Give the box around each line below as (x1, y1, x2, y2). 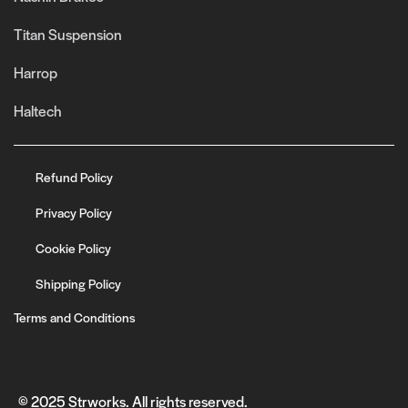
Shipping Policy (36, 274, 121, 293)
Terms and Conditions (14, 308, 136, 327)
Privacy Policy (36, 203, 112, 222)
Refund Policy (36, 168, 113, 187)
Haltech (14, 99, 62, 121)
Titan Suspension (14, 23, 122, 45)
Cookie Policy (36, 239, 111, 258)
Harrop (14, 61, 57, 83)
